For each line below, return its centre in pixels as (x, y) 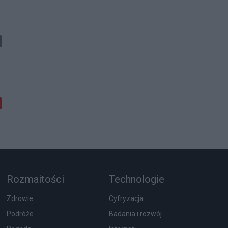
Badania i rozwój (135, 214)
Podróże (20, 214)
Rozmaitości (35, 179)
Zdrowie (20, 199)
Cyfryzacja (126, 199)
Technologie (136, 179)
